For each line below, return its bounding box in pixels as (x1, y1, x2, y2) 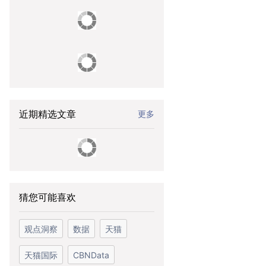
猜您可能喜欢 (19, 191, 76, 203)
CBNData (73, 250, 109, 260)
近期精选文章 (19, 108, 76, 120)
